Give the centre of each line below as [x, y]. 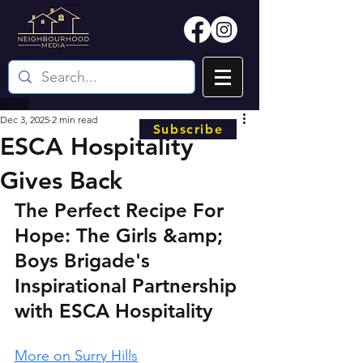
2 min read [75, 120]
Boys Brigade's [85, 261]
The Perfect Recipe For [122, 210]
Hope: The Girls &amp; [122, 235]
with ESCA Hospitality [113, 311]
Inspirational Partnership [128, 286]
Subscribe [188, 129]
